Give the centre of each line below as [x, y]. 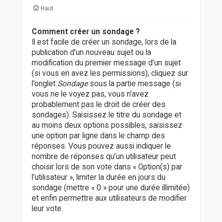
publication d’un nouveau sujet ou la [91, 53]
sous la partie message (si [134, 84]
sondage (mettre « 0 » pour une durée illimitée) [111, 188]
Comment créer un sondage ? [85, 32]
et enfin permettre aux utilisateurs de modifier [109, 198]
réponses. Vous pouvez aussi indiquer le [101, 146]
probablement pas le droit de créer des [98, 105]
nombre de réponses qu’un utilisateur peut [104, 157]
